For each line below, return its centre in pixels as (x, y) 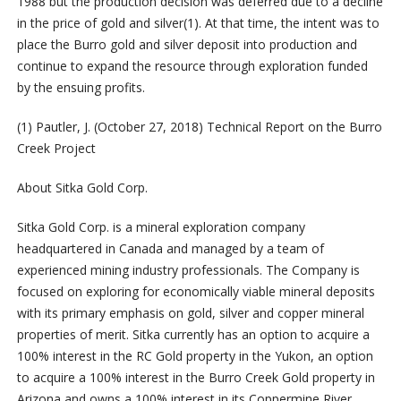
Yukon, (294, 356)
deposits (350, 292)
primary (83, 313)
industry (155, 270)
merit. (112, 335)
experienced (51, 270)
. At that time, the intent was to (289, 23)
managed (218, 249)
